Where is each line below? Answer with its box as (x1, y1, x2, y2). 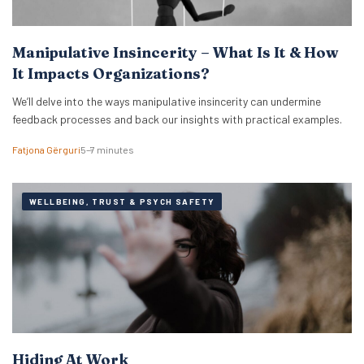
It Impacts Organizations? (12, 64, 210, 84)
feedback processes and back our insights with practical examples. (12, 112, 342, 127)
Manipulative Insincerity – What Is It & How (12, 43, 338, 63)
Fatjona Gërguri (12, 144, 80, 156)
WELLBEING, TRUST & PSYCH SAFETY (29, 197, 215, 207)
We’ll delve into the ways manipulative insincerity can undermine (12, 94, 321, 109)
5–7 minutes (80, 144, 134, 156)
